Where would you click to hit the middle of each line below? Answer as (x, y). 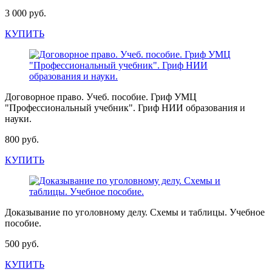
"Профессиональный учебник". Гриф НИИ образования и (125, 108)
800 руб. (22, 139)
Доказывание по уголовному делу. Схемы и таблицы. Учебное (135, 212)
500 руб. (22, 244)
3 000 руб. (25, 13)
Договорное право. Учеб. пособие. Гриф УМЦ (101, 97)
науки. (18, 119)
